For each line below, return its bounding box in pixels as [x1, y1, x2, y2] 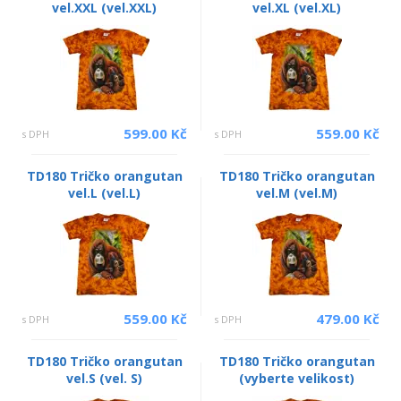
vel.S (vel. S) [66, 369, 142, 387]
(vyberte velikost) [239, 369, 354, 387]
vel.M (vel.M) [256, 183, 337, 201]
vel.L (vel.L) [68, 183, 141, 201]
